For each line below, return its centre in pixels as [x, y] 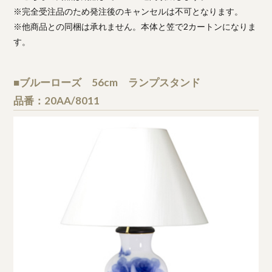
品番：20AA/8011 [57, 100]
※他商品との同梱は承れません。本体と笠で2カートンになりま [135, 26]
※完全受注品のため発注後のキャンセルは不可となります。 [128, 11]
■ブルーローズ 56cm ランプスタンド [107, 82]
